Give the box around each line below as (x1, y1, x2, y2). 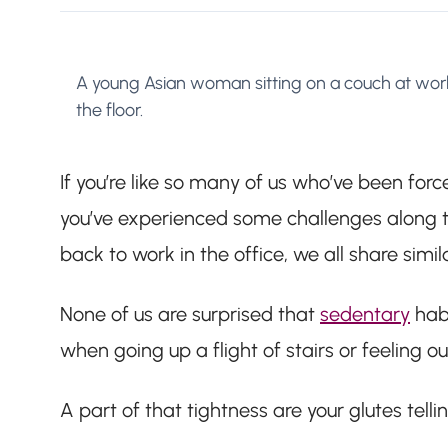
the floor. (76, 99, 143, 121)
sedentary (320, 302, 410, 326)
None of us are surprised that (60, 302, 320, 326)
